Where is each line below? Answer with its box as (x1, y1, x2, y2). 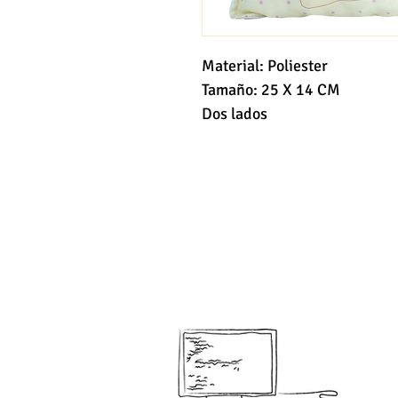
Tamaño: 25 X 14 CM (202, 80, 340, 99)
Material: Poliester (202, 56, 328, 76)
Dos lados (202, 104, 267, 123)
